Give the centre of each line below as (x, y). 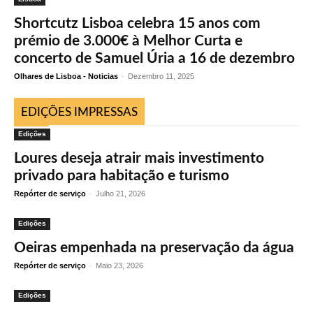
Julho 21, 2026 (121, 194)
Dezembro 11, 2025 (161, 76)
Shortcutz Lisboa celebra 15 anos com (137, 23)
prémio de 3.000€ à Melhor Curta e (128, 41)
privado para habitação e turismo (122, 176)
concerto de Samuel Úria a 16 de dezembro (154, 58)
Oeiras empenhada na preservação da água (154, 248)
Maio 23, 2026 (119, 265)
